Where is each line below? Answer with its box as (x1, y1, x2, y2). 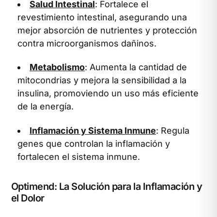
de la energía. (17, 101, 74, 111)
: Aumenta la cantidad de (85, 62, 187, 72)
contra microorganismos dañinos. (17, 38, 156, 48)
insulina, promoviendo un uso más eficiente (17, 88, 199, 98)
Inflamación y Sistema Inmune (30, 125, 156, 136)
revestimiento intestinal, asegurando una (17, 12, 187, 22)
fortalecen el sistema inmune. (17, 151, 140, 162)
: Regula (156, 125, 189, 136)
